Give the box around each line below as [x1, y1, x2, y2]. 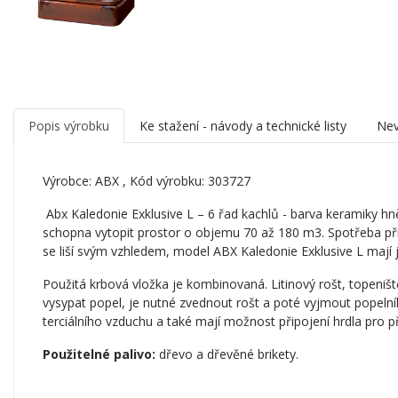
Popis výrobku [28, 117, 109, 135]
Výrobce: [43, 172, 95, 190]
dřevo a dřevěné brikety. [155, 346, 298, 363]
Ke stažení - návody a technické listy [139, 117, 346, 135]
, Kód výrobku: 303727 [119, 172, 251, 190]
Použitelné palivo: [43, 346, 155, 363]
